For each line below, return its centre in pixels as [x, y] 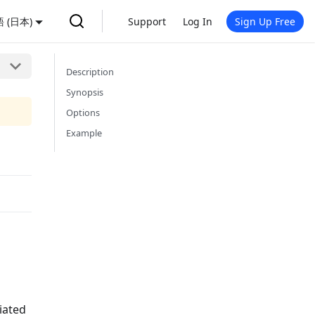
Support [147, 21]
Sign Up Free [265, 21]
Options [83, 112]
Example [84, 133]
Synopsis [85, 92]
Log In [198, 21]
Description [90, 72]
